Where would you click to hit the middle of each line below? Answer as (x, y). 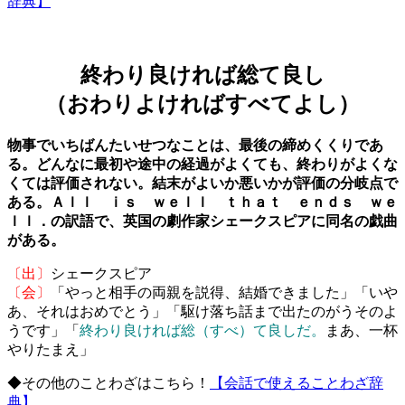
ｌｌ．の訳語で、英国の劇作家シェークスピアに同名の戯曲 (202, 221)
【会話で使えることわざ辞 (297, 382)
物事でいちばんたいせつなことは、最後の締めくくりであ (195, 145)
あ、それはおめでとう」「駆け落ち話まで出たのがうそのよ (202, 311)
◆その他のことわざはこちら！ (108, 382)
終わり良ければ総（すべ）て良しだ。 (202, 330)
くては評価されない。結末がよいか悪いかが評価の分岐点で (202, 183)
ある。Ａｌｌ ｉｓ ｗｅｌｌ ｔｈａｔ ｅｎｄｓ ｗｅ (202, 202)
